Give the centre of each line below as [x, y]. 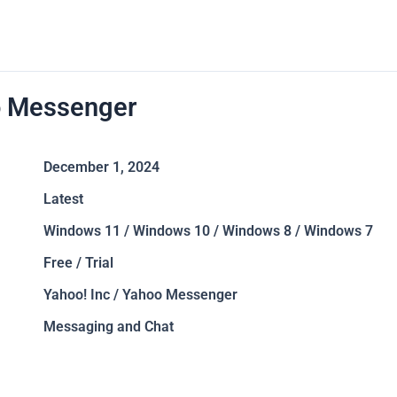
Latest [63, 199]
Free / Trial [78, 263]
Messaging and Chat [108, 327]
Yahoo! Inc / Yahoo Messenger [140, 295]
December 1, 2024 [101, 167]
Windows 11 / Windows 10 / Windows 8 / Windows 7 [208, 231]
